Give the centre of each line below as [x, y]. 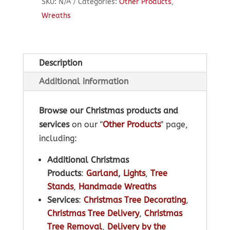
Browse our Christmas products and [108, 111]
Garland [102, 174]
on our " [86, 125]
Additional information [83, 82]
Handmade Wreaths [117, 187]
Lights [134, 174]
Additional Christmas [88, 160]
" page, [174, 125]
